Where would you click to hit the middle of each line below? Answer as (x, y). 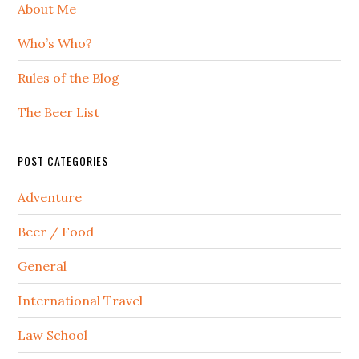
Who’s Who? (55, 44)
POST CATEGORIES (63, 161)
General (42, 266)
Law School (53, 335)
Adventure (50, 198)
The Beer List (59, 113)
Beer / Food (56, 232)
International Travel (81, 301)
